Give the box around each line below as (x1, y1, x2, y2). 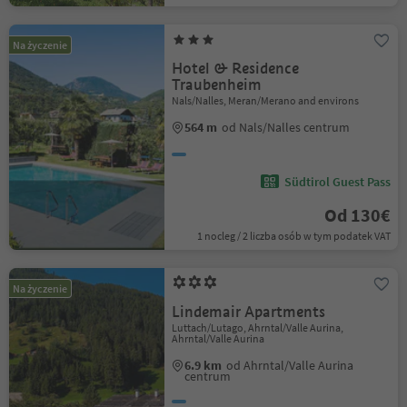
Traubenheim (172, 75, 263, 94)
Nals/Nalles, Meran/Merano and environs (172, 94, 360, 107)
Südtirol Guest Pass (283, 174, 391, 190)
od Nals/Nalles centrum (222, 119, 351, 135)
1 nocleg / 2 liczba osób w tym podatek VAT (196, 229, 391, 243)
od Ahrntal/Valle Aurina (226, 357, 354, 373)
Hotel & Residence (172, 59, 300, 78)
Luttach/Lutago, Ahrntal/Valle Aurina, (172, 321, 344, 334)
